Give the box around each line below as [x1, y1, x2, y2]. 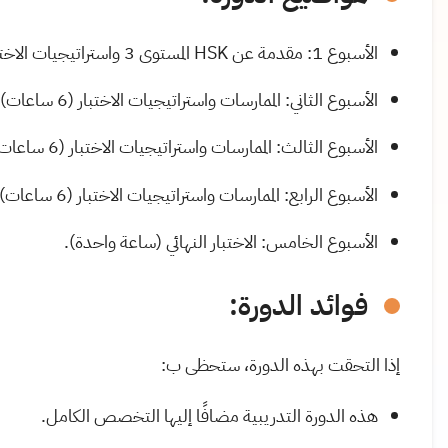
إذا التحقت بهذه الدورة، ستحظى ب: [161, 350, 400, 378]
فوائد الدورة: [229, 284, 368, 327]
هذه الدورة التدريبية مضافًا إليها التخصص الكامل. [40, 401, 378, 429]
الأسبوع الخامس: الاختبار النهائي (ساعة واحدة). [63, 227, 378, 255]
